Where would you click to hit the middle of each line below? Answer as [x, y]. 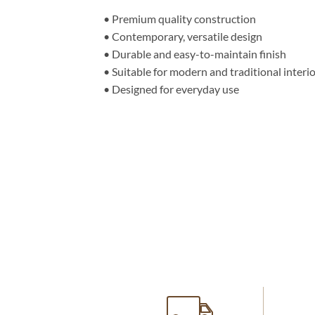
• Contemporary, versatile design [183, 37]
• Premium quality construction [180, 19]
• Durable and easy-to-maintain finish [195, 54]
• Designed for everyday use [171, 89]
